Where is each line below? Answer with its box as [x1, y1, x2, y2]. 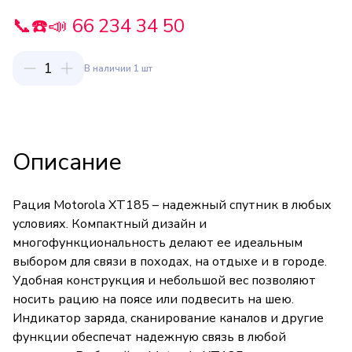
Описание [13, 146, 122, 178]
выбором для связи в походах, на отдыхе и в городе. [13, 253, 327, 270]
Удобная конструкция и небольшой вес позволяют [13, 272, 316, 289]
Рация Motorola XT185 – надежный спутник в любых [13, 196, 332, 214]
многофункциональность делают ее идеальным [13, 234, 302, 251]
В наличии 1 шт [84, 62, 152, 75]
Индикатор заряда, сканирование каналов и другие [13, 310, 324, 327]
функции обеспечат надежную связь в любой [13, 328, 286, 346]
